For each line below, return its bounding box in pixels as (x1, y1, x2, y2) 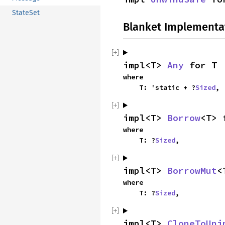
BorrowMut (167, 165, 217, 176)
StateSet (12, 9, 40, 18)
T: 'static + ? (139, 83, 195, 92)
